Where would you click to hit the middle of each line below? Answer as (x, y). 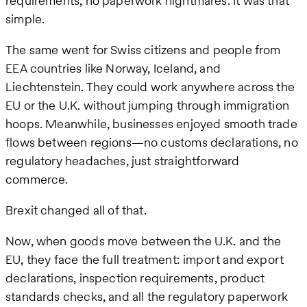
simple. (25, 19)
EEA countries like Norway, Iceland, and (113, 69)
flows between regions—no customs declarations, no (152, 143)
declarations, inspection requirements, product (135, 278)
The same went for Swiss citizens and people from (143, 50)
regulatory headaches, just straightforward (123, 161)
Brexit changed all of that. (76, 210)
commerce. (37, 180)
